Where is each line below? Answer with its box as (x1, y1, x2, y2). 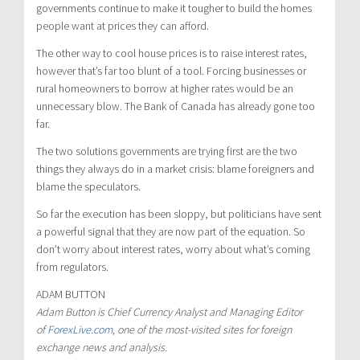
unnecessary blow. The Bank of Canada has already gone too (36, 98, 315, 113)
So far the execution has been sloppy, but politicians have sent (36, 206, 321, 221)
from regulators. (36, 259, 108, 274)
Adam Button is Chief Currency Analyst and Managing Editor (36, 304, 302, 319)
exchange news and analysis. (36, 339, 167, 354)
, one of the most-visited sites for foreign (112, 321, 292, 337)
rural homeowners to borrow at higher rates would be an (36, 80, 293, 96)
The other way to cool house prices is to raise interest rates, (36, 45, 307, 60)
